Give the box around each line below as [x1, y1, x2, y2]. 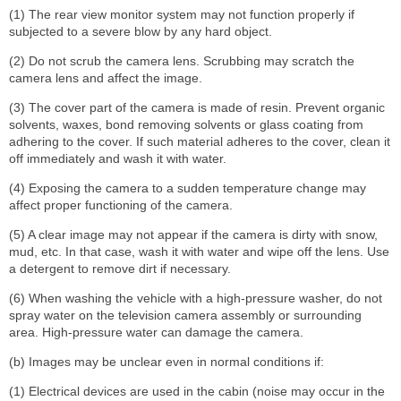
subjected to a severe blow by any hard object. [9, 23, 272, 38]
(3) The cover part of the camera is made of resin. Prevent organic [9, 99, 385, 115]
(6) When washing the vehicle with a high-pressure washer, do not [9, 290, 382, 305]
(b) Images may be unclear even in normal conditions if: [9, 354, 324, 369]
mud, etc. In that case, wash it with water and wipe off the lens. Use [9, 243, 389, 259]
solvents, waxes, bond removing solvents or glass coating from [9, 116, 363, 132]
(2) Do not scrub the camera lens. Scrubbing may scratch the [9, 53, 354, 68]
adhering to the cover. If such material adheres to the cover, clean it [9, 133, 390, 149]
